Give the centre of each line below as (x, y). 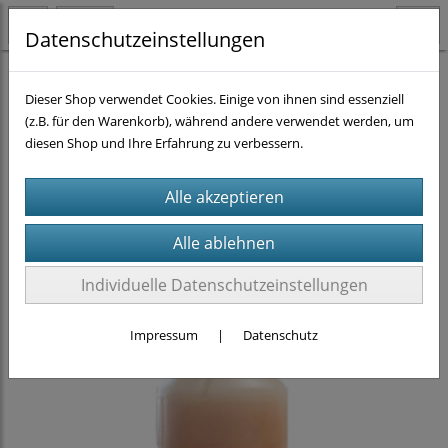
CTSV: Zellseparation (277, 79)
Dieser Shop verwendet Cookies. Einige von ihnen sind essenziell (214, 99)
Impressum (164, 335)
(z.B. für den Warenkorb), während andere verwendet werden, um (219, 121)
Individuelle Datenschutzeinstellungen (224, 285)
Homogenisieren (64, 79)
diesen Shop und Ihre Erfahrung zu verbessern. (164, 143)
